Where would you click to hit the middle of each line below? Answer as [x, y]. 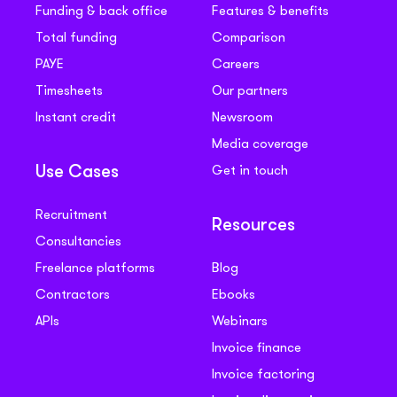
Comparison [249, 37]
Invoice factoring [263, 374]
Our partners [250, 90]
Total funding [76, 37]
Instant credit [76, 117]
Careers [236, 64]
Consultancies [78, 241]
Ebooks [234, 294]
